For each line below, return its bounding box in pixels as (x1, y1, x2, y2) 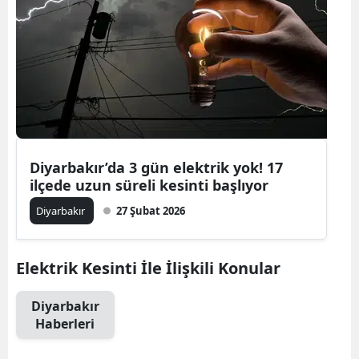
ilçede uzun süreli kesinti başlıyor (30, 175, 268, 195)
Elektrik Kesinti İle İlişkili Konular (16, 257, 280, 279)
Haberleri (35, 315, 95, 333)
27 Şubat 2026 (116, 204, 185, 218)
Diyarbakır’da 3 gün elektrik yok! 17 (30, 158, 283, 177)
